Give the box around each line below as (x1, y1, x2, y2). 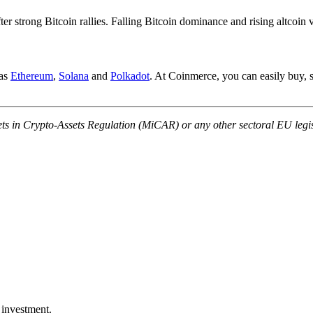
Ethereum (10, 69, 53, 82)
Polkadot (110, 69, 150, 82)
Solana (59, 69, 89, 82)
